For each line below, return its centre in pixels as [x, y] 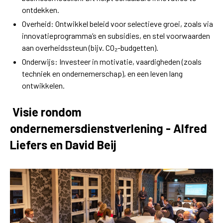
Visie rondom [47, 112]
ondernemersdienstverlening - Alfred [109, 128]
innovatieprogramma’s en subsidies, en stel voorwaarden [116, 36]
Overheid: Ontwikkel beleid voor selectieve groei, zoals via [117, 24]
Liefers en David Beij [63, 145]
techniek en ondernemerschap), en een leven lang [102, 74]
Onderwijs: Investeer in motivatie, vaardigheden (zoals [112, 62]
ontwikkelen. [43, 86]
